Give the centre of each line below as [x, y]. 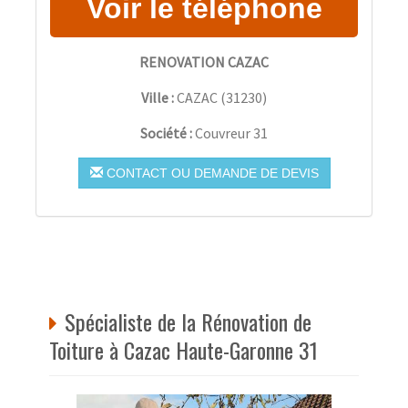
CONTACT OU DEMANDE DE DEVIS [210, 173]
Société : [168, 133]
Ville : [158, 97]
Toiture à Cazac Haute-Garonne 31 [184, 349]
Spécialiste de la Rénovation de [188, 321]
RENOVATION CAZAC [204, 61]
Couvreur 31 [231, 133]
